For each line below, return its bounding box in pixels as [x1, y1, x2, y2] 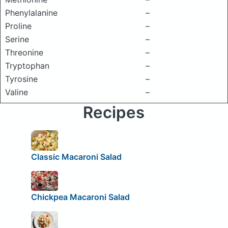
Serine [5, 34, 29, 44]
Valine [5, 87, 28, 97]
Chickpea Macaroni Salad [31, 192, 130, 203]
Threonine [5, 47, 43, 58]
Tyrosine [5, 74, 38, 84]
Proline [5, 21, 32, 31]
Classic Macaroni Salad [31, 151, 122, 162]
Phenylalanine [5, 8, 58, 18]
